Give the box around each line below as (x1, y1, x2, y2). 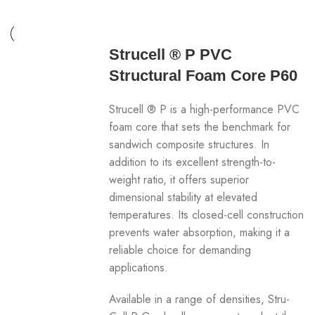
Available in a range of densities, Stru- (109, 291, 290, 307)
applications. (109, 259, 169, 276)
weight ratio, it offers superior (109, 172, 250, 188)
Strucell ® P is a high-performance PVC (109, 101, 300, 117)
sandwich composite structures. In (109, 136, 270, 153)
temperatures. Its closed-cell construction (109, 207, 304, 223)
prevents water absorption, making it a (109, 224, 290, 240)
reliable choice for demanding (109, 242, 252, 258)
